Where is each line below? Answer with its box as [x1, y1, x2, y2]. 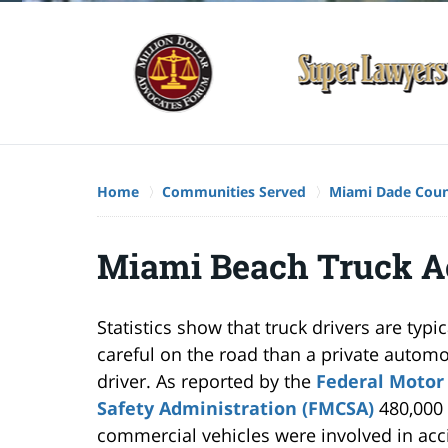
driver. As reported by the [97, 368, 316, 393]
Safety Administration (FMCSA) [97, 395, 374, 420]
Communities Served [162, 181, 306, 201]
